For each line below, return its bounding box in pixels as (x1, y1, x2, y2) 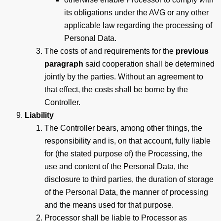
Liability (25, 110, 54, 119)
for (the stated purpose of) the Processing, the (44, 149, 202, 158)
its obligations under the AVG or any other (64, 8, 209, 17)
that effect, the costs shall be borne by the (44, 85, 188, 94)
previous (176, 46, 209, 55)
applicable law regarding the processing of (64, 21, 212, 30)
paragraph (44, 59, 83, 68)
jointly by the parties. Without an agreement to (44, 72, 203, 81)
